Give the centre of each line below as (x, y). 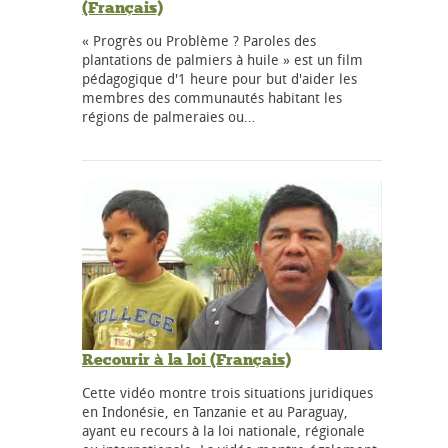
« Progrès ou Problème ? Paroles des (199, 41)
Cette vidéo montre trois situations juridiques (227, 392)
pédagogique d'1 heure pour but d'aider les (219, 79)
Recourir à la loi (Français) (186, 359)
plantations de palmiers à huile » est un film (222, 60)
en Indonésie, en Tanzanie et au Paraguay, (215, 411)
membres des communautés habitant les (212, 98)
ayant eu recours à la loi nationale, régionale (223, 430)
